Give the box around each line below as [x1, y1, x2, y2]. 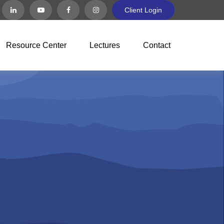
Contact [143, 40, 171, 49]
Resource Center [6, 40, 67, 49]
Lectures [89, 40, 120, 49]
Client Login [124, 6, 162, 14]
